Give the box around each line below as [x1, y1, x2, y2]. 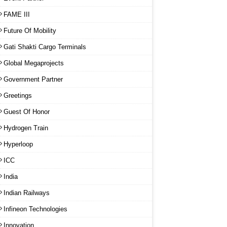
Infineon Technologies [4, 205, 67, 213]
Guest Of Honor [4, 107, 50, 116]
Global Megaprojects [4, 59, 64, 67]
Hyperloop [4, 140, 33, 148]
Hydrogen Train [4, 124, 48, 132]
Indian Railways [4, 188, 50, 197]
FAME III [4, 10, 30, 18]
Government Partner [4, 75, 63, 83]
